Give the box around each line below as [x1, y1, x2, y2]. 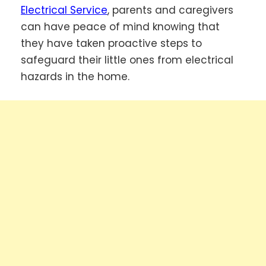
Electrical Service [21, 3, 107, 18]
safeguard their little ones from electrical [21, 53, 233, 68]
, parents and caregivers [107, 3, 233, 18]
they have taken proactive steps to [21, 36, 202, 51]
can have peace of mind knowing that [21, 20, 220, 34]
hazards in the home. [21, 69, 129, 84]
